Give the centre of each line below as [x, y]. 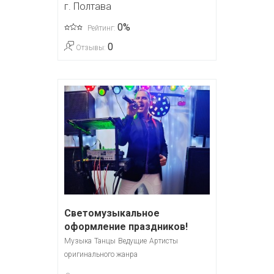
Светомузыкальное [112, 213]
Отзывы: [91, 47]
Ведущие [132, 241]
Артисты [164, 241]
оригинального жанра [101, 254]
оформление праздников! [126, 227]
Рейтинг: [102, 28]
